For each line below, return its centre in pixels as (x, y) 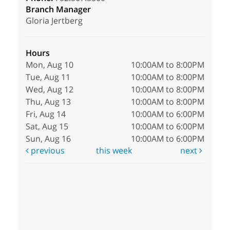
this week (114, 150)
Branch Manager (58, 9)
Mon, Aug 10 (50, 64)
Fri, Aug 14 (46, 114)
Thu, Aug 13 (48, 101)
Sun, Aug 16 (48, 138)
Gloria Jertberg (54, 20)
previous (47, 150)
